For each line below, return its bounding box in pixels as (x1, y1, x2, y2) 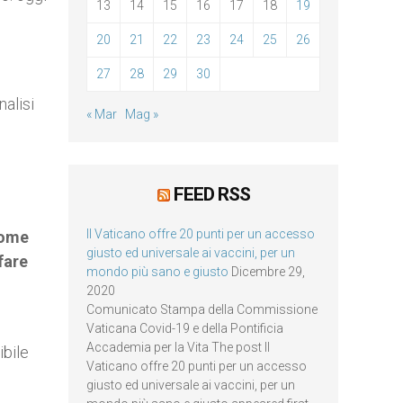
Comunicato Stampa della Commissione (86, 302, 318, 317)
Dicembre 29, (231, 264, 305, 279)
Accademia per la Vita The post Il (86, 340, 270, 354)
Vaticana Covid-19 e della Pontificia (86, 321, 283, 336)
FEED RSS (173, 184, 250, 205)
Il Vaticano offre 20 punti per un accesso (86, 227, 315, 241)
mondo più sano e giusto (86, 264, 228, 279)
